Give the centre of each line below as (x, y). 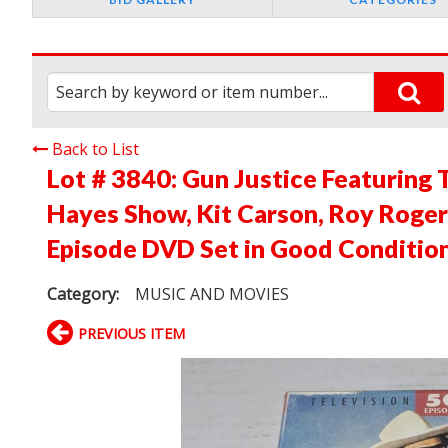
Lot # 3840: (114, 178)
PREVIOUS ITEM (131, 334)
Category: (83, 294)
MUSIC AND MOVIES (212, 294)
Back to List (95, 149)
